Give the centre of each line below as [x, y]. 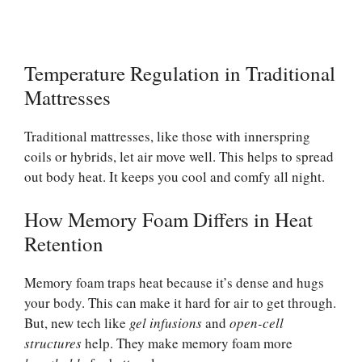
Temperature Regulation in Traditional [180, 74]
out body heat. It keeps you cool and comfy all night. [175, 177]
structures [53, 343]
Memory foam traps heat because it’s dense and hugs [174, 282]
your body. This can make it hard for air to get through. [180, 302]
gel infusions [166, 322]
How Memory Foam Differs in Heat [168, 219]
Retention [64, 243]
